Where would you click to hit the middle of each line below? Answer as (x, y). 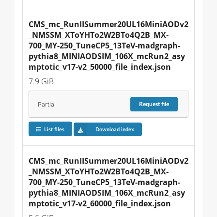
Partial (46, 104)
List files (54, 129)
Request (150, 104)
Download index (115, 129)
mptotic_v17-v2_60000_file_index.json (100, 204)
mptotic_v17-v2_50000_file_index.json (100, 67)
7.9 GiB (41, 82)
